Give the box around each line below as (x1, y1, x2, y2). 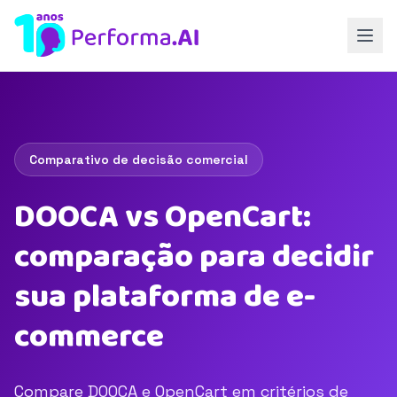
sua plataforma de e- (14, 271, 315, 323)
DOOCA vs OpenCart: (14, 191, 311, 243)
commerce (14, 311, 164, 362)
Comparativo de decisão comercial (29, 152, 248, 167)
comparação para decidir (14, 231, 374, 283)
